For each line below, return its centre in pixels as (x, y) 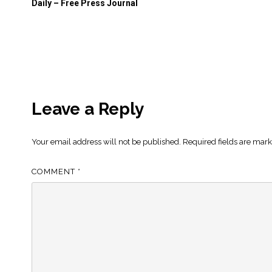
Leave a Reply (88, 109)
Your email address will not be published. (106, 142)
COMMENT (55, 172)
